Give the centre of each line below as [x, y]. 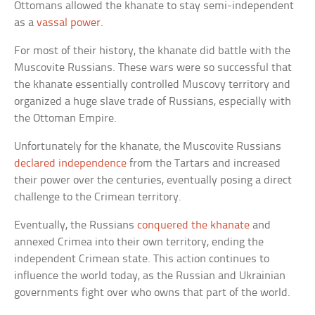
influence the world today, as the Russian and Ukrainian [150, 276]
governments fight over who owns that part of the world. [153, 293]
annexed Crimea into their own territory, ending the [139, 243]
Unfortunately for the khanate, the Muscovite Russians [148, 147]
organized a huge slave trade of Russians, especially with [153, 102]
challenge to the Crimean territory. [98, 198]
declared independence [71, 164]
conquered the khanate [194, 226]
